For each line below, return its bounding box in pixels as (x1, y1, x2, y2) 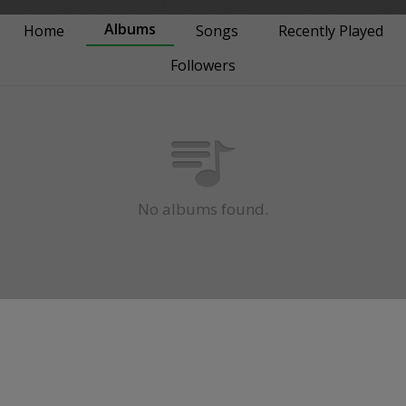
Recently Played (277, 21, 383, 42)
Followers (170, 55, 236, 76)
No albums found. (138, 198, 268, 220)
